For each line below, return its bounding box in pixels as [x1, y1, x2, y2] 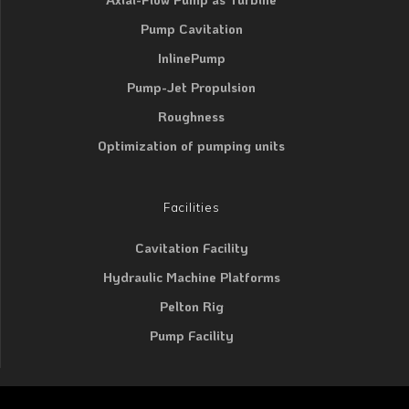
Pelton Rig [159, 297, 224, 315]
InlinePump [157, 48, 225, 67]
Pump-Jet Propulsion [127, 78, 256, 96]
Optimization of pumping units [98, 136, 285, 154]
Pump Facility [149, 326, 234, 344]
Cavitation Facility [134, 238, 248, 257]
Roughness [158, 107, 225, 125]
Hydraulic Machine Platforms [102, 267, 280, 286]
